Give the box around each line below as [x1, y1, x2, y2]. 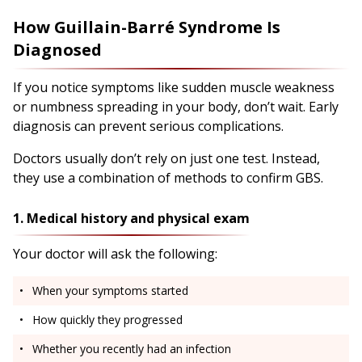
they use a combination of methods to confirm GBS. [13, 168, 323, 187]
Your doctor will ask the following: [13, 244, 217, 263]
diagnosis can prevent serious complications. [13, 116, 284, 135]
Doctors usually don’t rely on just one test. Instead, [13, 149, 320, 167]
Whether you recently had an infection [32, 340, 231, 356]
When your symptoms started [32, 282, 188, 298]
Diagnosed [13, 38, 102, 61]
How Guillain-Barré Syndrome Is [13, 15, 280, 38]
